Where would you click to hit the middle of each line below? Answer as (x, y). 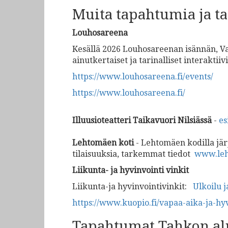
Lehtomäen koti (103, 143)
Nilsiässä (195, 120)
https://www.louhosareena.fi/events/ (143, 77)
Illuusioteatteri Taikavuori (124, 120)
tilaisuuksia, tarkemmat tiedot (133, 154)
